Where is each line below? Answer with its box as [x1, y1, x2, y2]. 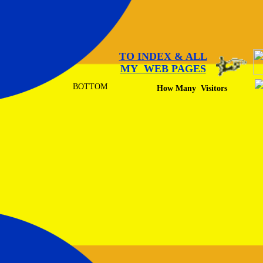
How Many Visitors [157, 84, 227, 93]
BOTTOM [73, 82, 107, 91]
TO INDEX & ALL [119, 50, 207, 62]
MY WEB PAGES [120, 63, 206, 75]
